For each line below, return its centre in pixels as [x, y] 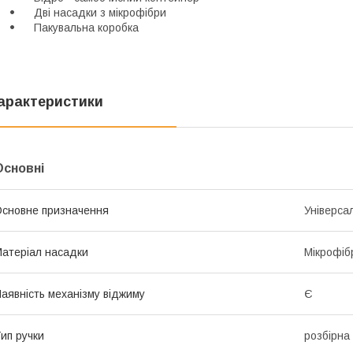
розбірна [327, 335]
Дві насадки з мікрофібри [94, 12]
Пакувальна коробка [80, 27]
